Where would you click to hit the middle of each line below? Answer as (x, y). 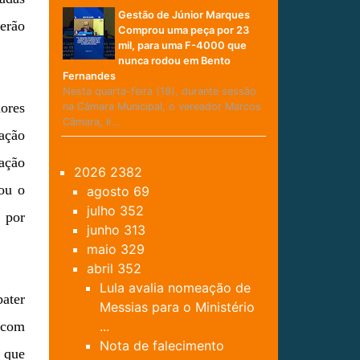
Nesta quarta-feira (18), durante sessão (159, 92)
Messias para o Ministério (177, 307)
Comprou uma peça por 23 (183, 31)
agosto (110, 192)
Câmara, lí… (91, 122)
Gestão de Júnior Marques (184, 15)
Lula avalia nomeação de (175, 288)
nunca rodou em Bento (174, 61)
